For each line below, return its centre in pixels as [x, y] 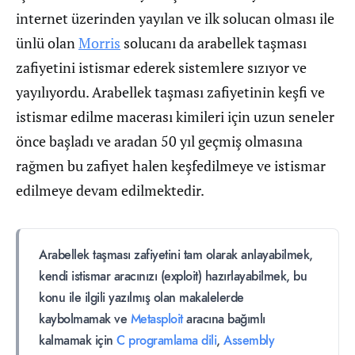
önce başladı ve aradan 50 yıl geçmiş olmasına [159, 141]
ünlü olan [47, 43]
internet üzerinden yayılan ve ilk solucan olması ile [175, 18]
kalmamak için [78, 341]
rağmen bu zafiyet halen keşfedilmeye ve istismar [171, 166]
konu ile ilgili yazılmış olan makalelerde [141, 298]
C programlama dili [166, 341]
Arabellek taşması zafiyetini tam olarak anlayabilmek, [176, 255]
